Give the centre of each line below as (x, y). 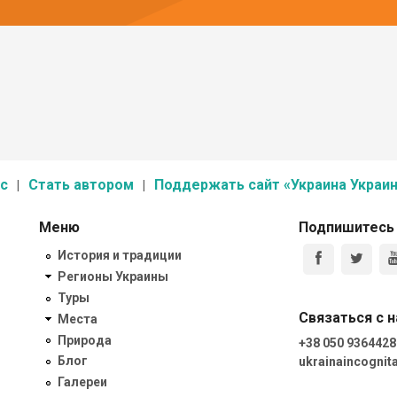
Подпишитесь (346, 228)
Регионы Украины (113, 277)
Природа (85, 340)
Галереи (82, 382)
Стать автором (81, 184)
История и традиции (120, 256)
